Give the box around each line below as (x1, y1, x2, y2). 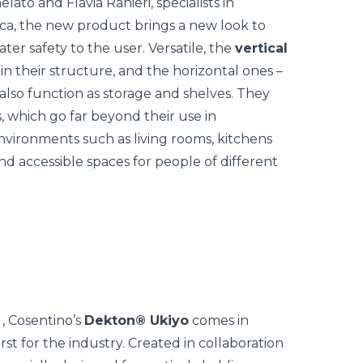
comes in (189, 313, 249, 328)
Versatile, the (148, 41, 235, 56)
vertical (235, 41, 288, 56)
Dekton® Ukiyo (84, 313, 189, 328)
